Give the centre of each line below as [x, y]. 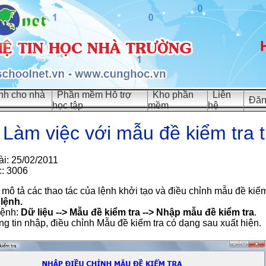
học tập [68, 105]
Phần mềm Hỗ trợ [94, 95]
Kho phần [173, 95]
